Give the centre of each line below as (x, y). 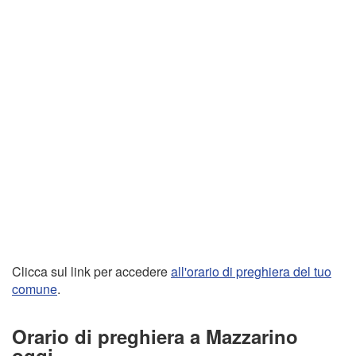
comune (35, 289)
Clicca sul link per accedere (91, 271)
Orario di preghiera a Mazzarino (155, 336)
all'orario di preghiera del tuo (251, 271)
